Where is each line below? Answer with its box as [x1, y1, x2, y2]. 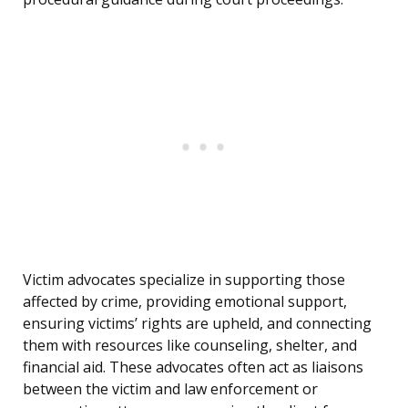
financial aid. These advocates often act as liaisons [23, 357, 363, 378]
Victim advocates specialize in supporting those [23, 270, 345, 291]
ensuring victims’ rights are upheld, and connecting [23, 313, 372, 334]
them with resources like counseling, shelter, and [23, 335, 357, 356]
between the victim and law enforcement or [23, 379, 318, 400]
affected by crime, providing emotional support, [23, 291, 347, 312]
